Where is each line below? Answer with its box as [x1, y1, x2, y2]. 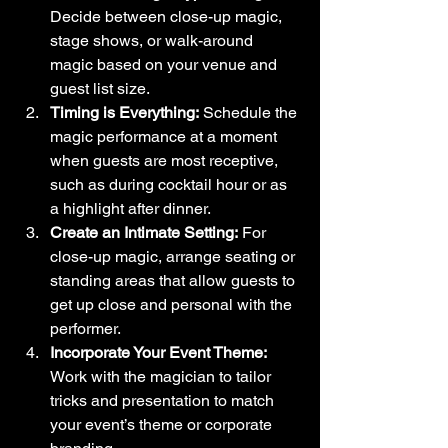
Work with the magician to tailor [50, 366, 275, 386]
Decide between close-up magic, [50, 6, 286, 26]
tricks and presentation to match [50, 390, 278, 410]
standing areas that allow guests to [50, 270, 299, 290]
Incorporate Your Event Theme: [50, 342, 267, 362]
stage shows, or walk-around [50, 30, 257, 50]
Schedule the [199, 102, 301, 122]
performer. [50, 318, 121, 338]
